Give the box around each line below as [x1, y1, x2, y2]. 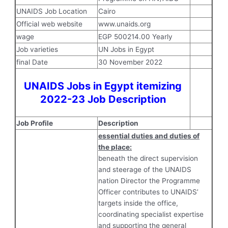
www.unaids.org [98, 19, 151, 28]
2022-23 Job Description [40, 93, 166, 105]
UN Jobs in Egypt [98, 45, 155, 53]
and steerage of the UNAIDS [98, 165, 192, 174]
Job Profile [16, 119, 53, 127]
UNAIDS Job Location [16, 7, 88, 15]
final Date [16, 58, 48, 66]
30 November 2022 [98, 58, 163, 66]
